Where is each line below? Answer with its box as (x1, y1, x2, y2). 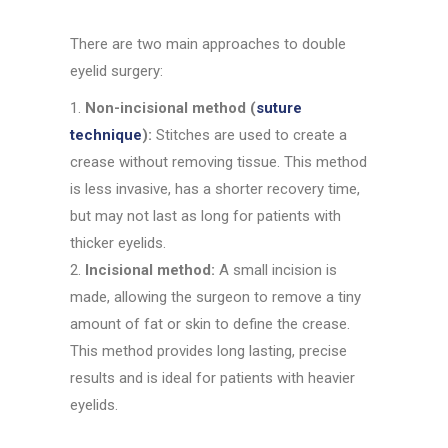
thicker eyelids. (70, 234, 167, 253)
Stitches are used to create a (152, 126, 348, 145)
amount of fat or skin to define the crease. (70, 315, 351, 334)
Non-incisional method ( (85, 99, 257, 118)
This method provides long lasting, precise (70, 342, 348, 361)
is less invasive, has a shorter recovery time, (70, 180, 361, 199)
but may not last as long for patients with (70, 207, 342, 226)
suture (256, 99, 303, 118)
